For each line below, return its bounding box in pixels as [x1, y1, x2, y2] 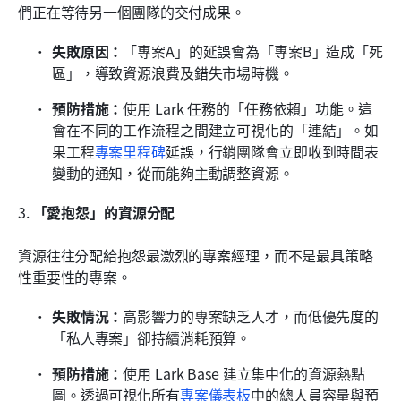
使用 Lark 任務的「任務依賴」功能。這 [123, 97, 372, 119]
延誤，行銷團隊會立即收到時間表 [166, 140, 380, 162]
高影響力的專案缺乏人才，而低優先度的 [123, 304, 380, 327]
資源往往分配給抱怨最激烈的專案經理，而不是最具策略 [18, 243, 373, 266]
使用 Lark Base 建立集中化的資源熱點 [123, 362, 365, 384]
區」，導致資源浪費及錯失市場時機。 [52, 61, 294, 83]
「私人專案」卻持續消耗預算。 [52, 326, 252, 348]
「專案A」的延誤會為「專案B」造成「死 [123, 39, 383, 62]
